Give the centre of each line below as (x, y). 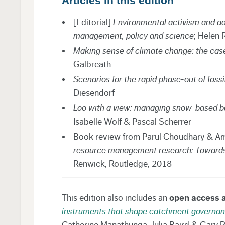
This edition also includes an (115, 198)
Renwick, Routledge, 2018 (122, 163)
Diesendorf (94, 93)
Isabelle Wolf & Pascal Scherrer (132, 121)
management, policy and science (133, 35)
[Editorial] (93, 22)
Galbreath (92, 64)
